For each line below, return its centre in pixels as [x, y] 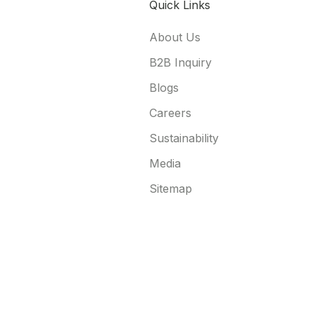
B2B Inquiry [180, 63]
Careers [170, 113]
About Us [175, 37]
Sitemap [171, 189]
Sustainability [184, 138]
